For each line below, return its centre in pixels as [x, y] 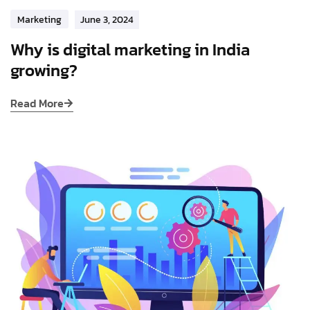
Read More [37, 103]
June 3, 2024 [107, 19]
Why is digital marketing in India [130, 49]
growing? [44, 70]
